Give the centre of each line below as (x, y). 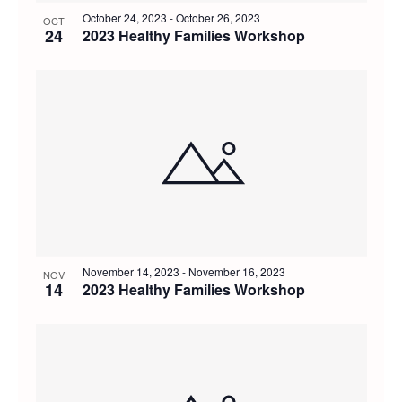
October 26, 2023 (218, 18)
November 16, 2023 (236, 271)
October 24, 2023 (124, 18)
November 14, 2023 (131, 271)
